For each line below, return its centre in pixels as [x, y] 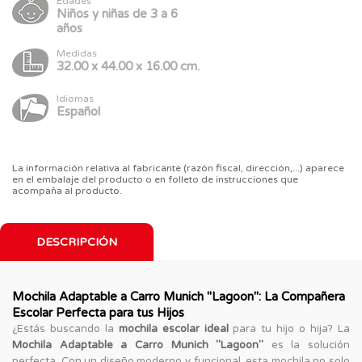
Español [78, 111]
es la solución [307, 345]
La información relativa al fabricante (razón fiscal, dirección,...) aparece [178, 168]
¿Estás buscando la [65, 328]
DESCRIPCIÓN [77, 242]
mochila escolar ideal [173, 328]
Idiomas [75, 98]
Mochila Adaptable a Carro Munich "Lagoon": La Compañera [179, 296]
